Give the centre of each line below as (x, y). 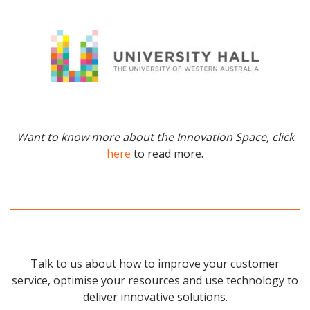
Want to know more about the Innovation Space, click (155, 137)
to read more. (168, 154)
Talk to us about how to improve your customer (155, 264)
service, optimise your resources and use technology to (155, 281)
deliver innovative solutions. (155, 297)
